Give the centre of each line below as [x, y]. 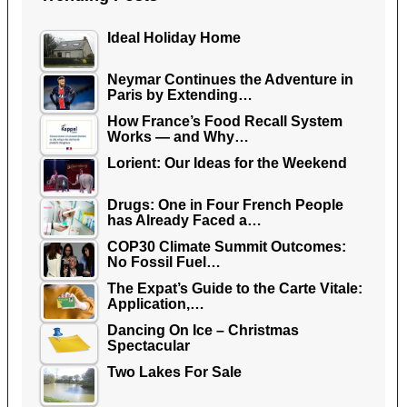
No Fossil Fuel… [164, 262]
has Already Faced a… [184, 220]
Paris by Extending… [179, 94]
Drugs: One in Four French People [225, 204]
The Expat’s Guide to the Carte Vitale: [234, 288]
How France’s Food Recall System [224, 121]
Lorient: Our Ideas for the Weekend [227, 163]
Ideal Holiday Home [174, 37]
